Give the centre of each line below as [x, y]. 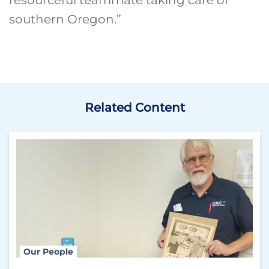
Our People [48, 251]
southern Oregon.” [65, 19]
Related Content [134, 107]
